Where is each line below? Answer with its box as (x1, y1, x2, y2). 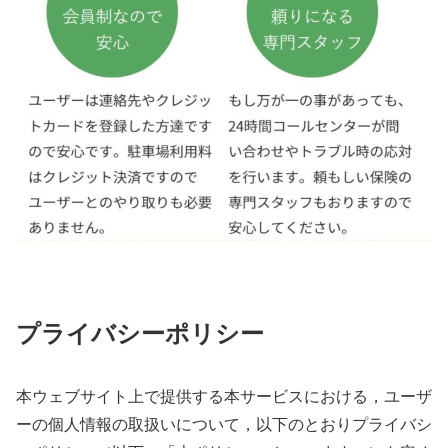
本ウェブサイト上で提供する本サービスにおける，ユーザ (16, 387, 432, 405)
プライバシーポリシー (16, 320, 264, 348)
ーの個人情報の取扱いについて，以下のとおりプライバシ (16, 415, 432, 433)
